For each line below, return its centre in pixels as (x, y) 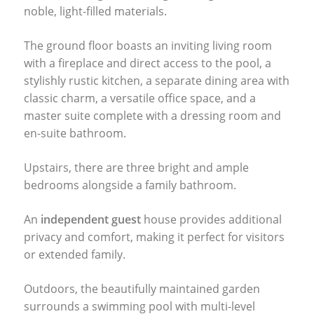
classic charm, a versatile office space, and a (139, 98)
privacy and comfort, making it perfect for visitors (154, 237)
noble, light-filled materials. (95, 11)
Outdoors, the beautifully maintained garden (142, 288)
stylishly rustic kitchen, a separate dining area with (156, 80)
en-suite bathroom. (75, 133)
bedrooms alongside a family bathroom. (130, 185)
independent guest (90, 219)
